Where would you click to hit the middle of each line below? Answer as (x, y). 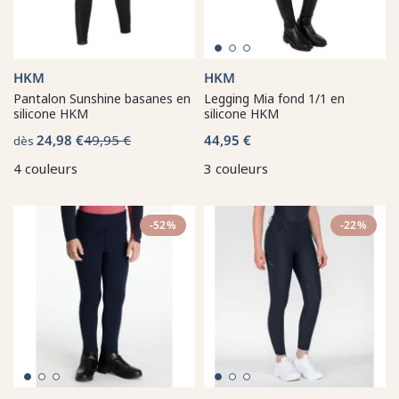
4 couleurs (45, 168)
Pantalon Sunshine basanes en (102, 98)
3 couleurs (236, 168)
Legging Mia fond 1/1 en (274, 98)
